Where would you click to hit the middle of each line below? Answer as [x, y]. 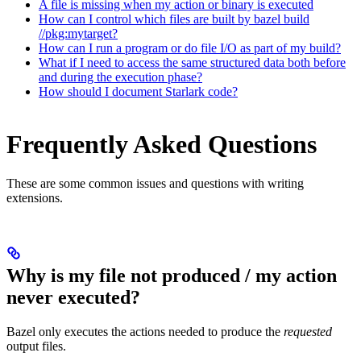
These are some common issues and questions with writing [155, 184]
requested [308, 332]
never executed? [73, 298]
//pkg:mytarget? [78, 34]
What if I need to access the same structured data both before [192, 63]
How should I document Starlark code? [138, 92]
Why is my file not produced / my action [172, 276]
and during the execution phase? [120, 77]
